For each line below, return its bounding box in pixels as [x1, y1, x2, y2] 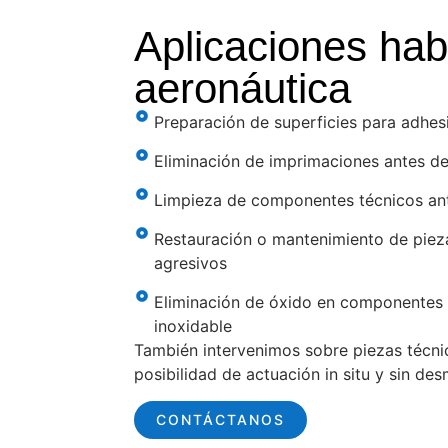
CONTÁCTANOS [156, 410, 286, 428]
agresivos [154, 253, 228, 274]
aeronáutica [134, 65, 352, 113]
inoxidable [154, 316, 233, 337]
